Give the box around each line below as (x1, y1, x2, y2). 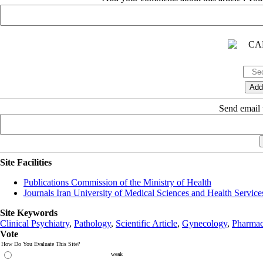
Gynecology (182, 218, 227, 228)
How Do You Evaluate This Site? (1, 240, 80, 247)
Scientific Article (116, 218, 177, 228)
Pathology (74, 218, 111, 228)
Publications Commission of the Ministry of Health (23, 177, 211, 187)
